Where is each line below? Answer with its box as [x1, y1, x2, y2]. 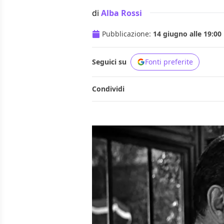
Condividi [92, 84, 124, 94]
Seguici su [92, 57, 126, 67]
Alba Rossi [101, 7, 142, 18]
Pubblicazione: [102, 29, 153, 39]
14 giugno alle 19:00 [153, 29, 221, 39]
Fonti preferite [145, 57, 193, 67]
